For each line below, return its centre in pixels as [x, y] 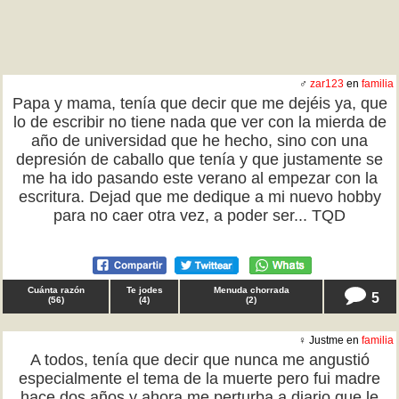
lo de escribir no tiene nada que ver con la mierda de [199, 122]
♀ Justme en [330, 340]
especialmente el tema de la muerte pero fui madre [199, 379]
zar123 [327, 84]
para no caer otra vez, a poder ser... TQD [199, 216]
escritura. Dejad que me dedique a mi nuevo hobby [199, 197]
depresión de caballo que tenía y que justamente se [199, 159]
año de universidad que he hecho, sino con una [199, 141]
